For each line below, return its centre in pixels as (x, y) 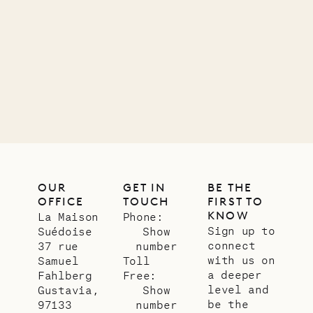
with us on (241, 260)
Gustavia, (68, 290)
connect (232, 245)
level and (238, 289)
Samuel (58, 261)
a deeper (235, 275)
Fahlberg (65, 275)
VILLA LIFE (160, 61)
